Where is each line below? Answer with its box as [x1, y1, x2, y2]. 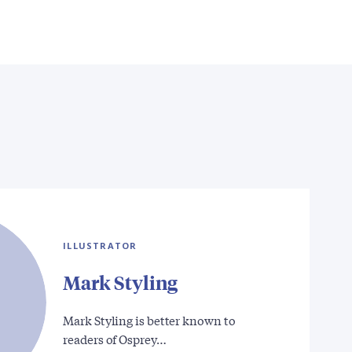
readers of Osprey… [63, 329, 167, 347]
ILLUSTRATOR [63, 239, 137, 251]
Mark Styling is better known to [63, 310, 236, 328]
